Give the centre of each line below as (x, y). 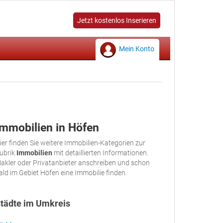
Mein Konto (137, 49)
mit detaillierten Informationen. (100, 153)
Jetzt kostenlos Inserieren (117, 20)
